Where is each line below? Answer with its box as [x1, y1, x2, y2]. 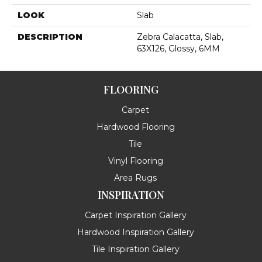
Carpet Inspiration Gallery [84, 209, 187, 220]
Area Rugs [114, 172, 157, 183]
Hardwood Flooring [96, 121, 175, 132]
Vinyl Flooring [108, 155, 163, 166]
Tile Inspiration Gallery [91, 243, 180, 254]
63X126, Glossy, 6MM [137, 43, 220, 54]
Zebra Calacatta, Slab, [137, 31, 223, 42]
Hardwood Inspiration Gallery [77, 226, 194, 237]
